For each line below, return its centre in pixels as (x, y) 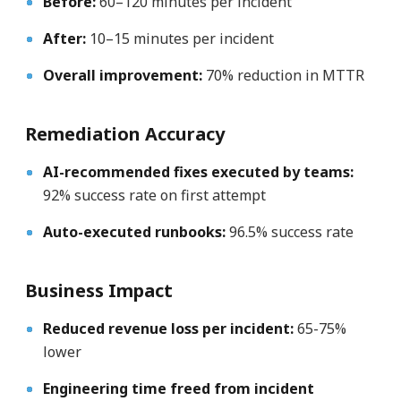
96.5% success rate (289, 231)
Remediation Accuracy (124, 133)
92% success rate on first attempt (154, 195)
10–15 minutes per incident (179, 38)
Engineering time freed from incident (178, 388)
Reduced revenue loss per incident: (168, 328)
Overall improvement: (122, 75)
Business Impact (98, 290)
